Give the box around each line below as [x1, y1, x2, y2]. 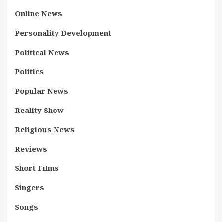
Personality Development [15, 28, 111, 38]
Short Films [15, 163, 59, 173]
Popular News [15, 86, 68, 96]
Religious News [15, 124, 75, 134]
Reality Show [15, 105, 64, 115]
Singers [15, 182, 44, 192]
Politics [15, 66, 44, 76]
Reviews [15, 144, 47, 154]
